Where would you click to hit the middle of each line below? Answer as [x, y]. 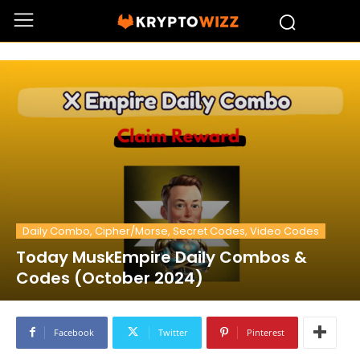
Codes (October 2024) [110, 278]
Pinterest [266, 332]
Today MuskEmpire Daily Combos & [162, 257]
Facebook [74, 332]
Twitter [173, 332]
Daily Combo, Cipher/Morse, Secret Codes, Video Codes [171, 231]
